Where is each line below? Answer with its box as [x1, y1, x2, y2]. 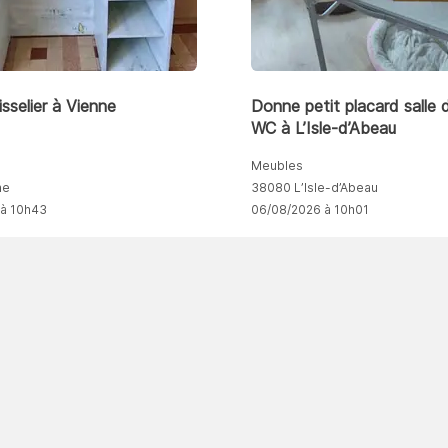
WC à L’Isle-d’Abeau [250, 117, 396, 138]
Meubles [250, 157, 303, 173]
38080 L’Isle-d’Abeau [250, 179, 378, 195]
